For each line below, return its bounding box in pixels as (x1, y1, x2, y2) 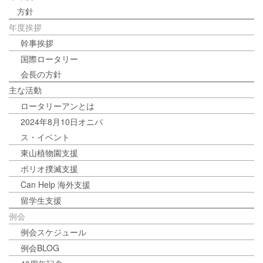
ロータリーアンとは (21, 100, 95, 112)
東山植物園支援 (21, 147, 78, 159)
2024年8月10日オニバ (21, 116, 103, 128)
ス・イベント (21, 131, 70, 143)
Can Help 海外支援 (21, 178, 90, 191)
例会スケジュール (21, 226, 86, 238)
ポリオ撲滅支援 (21, 163, 78, 175)
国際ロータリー (21, 53, 78, 65)
